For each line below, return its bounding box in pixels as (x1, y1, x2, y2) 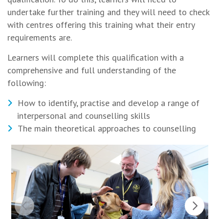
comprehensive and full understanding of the (7, 65, 176, 76)
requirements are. (7, 32, 72, 43)
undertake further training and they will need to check (7, 6, 209, 18)
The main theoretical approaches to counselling (18, 123, 196, 134)
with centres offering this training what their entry (7, 19, 195, 30)
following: (7, 77, 46, 88)
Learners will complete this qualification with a (7, 52, 184, 63)
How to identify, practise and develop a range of (18, 97, 199, 109)
